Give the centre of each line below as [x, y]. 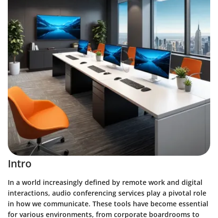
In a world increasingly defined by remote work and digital [105, 182]
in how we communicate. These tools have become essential [108, 203]
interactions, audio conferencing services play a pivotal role [107, 193]
